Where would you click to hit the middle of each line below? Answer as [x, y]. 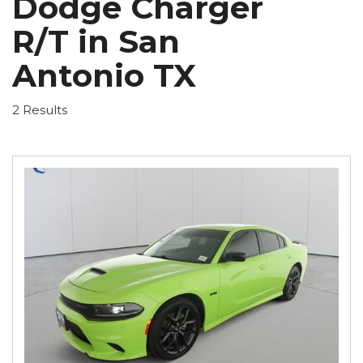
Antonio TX [104, 75]
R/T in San [96, 41]
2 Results [40, 109]
